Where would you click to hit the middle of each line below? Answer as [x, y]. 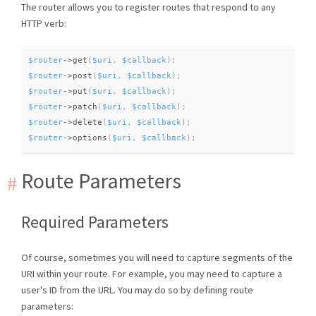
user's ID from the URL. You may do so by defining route [137, 290]
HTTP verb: [44, 23]
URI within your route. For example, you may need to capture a [152, 274]
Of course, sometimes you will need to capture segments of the [157, 258]
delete [87, 122]
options [90, 138]
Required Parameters [95, 222]
